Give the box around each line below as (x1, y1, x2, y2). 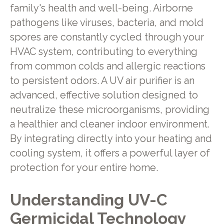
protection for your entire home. (9, 161, 158, 173)
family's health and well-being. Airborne (9, 2, 193, 14)
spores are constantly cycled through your (9, 31, 204, 43)
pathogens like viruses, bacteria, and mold (9, 16, 203, 28)
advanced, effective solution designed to (9, 89, 198, 101)
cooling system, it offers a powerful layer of (9, 147, 210, 159)
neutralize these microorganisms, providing (9, 103, 209, 115)
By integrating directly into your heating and (9, 132, 212, 144)
